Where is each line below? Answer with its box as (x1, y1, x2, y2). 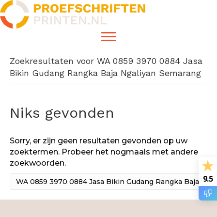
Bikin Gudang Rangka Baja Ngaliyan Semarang (10, 68, 201, 78)
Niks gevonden (10, 104, 114, 122)
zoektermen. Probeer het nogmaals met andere (10, 147, 198, 157)
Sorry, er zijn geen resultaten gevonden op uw (10, 136, 187, 146)
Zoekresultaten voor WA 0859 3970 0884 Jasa (10, 56, 202, 66)
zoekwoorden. (10, 158, 66, 168)
